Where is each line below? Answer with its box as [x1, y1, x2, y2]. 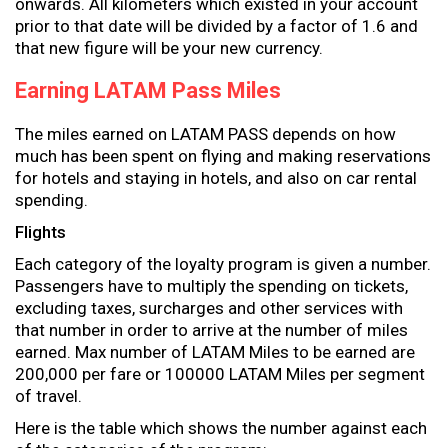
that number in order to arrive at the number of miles [15, 320, 408, 340]
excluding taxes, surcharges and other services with [15, 298, 403, 318]
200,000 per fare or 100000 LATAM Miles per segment [15, 364, 425, 384]
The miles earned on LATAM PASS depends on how [15, 124, 396, 144]
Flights [15, 222, 66, 242]
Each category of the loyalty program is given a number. [15, 254, 431, 274]
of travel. [15, 386, 82, 406]
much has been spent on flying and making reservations [15, 146, 431, 166]
